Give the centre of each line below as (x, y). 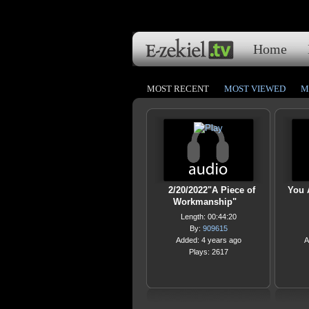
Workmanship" (205, 202)
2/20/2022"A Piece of (212, 190)
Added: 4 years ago (208, 240)
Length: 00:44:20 (208, 217)
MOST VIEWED (255, 89)
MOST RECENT (178, 89)
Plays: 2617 (208, 252)
